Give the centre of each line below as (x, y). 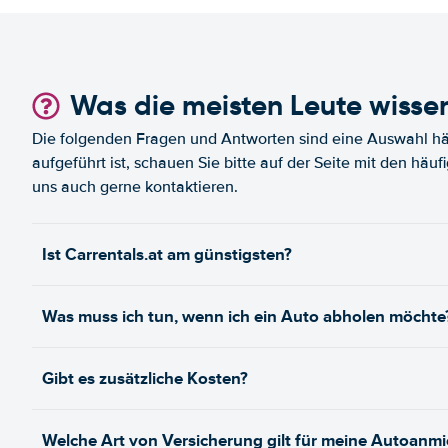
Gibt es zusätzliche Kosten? (145, 378)
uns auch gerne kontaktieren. (135, 187)
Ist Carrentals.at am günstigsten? (167, 254)
